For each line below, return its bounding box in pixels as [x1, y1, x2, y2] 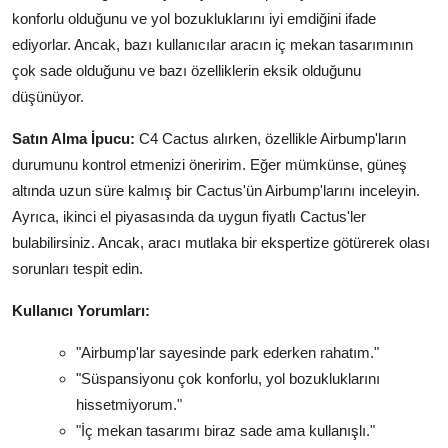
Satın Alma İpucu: [12, 129, 135, 147]
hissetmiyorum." [76, 395, 182, 413]
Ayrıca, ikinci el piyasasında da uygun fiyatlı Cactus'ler [12, 207, 366, 225]
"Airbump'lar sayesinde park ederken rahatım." [76, 343, 379, 361]
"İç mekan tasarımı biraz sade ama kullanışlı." [76, 421, 375, 439]
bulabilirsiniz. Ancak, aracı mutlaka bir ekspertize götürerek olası [12, 233, 430, 251]
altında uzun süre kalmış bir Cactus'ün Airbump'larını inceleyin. [12, 181, 420, 199]
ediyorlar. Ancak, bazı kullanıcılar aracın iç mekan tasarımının [12, 35, 413, 53]
